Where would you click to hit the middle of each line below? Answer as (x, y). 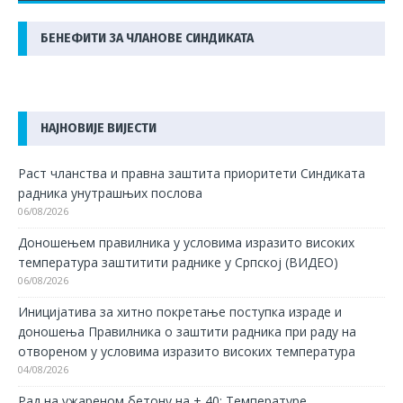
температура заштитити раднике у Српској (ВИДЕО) (178, 262)
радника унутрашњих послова (110, 193)
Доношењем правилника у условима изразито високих (186, 242)
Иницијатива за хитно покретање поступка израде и (180, 311)
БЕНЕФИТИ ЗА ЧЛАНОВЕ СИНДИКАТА (147, 38)
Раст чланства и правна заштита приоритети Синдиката (192, 173)
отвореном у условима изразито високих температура (187, 351)
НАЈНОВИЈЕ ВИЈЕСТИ (99, 128)
